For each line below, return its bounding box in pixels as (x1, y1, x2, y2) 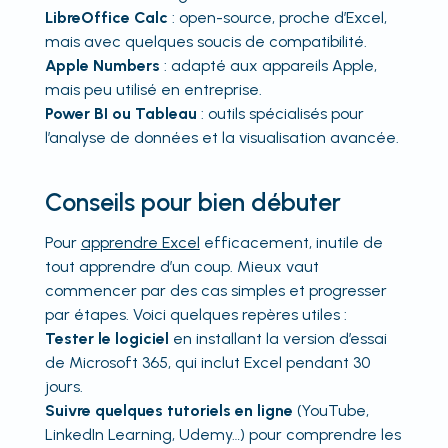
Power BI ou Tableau (44, 103, 197, 123)
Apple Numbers (44, 55, 160, 75)
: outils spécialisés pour (196, 103, 364, 123)
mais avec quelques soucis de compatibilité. (44, 31, 367, 51)
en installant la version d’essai (168, 328, 387, 348)
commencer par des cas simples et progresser (44, 280, 387, 300)
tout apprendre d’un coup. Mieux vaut (44, 256, 319, 276)
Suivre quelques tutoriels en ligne (44, 400, 293, 420)
